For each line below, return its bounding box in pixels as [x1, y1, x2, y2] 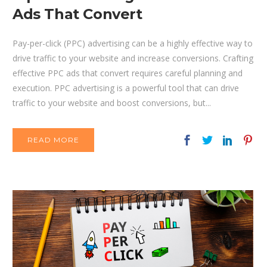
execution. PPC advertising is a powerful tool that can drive [13, 82, 239, 94]
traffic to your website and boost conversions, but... [13, 97, 211, 109]
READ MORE [27, 135, 79, 145]
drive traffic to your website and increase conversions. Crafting [13, 52, 253, 64]
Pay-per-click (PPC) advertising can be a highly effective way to [13, 38, 253, 49]
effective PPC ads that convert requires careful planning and [13, 67, 243, 79]
